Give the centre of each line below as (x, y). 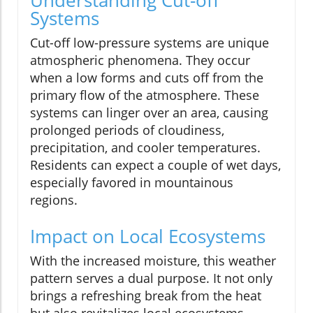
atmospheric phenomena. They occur (140, 60)
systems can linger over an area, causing (149, 112)
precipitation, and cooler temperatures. (145, 147)
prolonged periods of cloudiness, (127, 130)
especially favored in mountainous (132, 182)
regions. (54, 199)
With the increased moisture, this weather (153, 260)
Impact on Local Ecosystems (148, 236)
